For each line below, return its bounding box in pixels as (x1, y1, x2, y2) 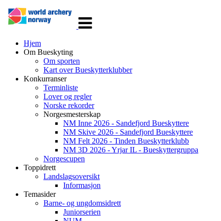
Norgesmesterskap (43, 110, 101, 118)
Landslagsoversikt (43, 172, 100, 181)
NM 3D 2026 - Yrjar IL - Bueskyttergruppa (63, 146, 198, 154)
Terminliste (43, 83, 78, 92)
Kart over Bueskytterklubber (43, 66, 132, 74)
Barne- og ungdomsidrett (43, 199, 121, 207)
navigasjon (77, 12, 111, 21)
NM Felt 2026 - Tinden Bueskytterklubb (63, 137, 189, 145)
